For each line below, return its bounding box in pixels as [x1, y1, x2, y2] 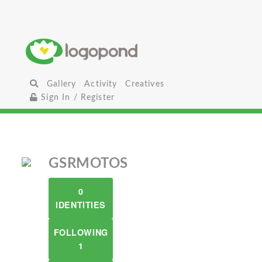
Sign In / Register [38, 93, 115, 102]
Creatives [125, 80, 164, 88]
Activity [84, 80, 118, 88]
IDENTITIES [56, 199, 106, 211]
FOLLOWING [53, 226, 108, 238]
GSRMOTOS [49, 157, 128, 171]
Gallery [47, 80, 77, 88]
